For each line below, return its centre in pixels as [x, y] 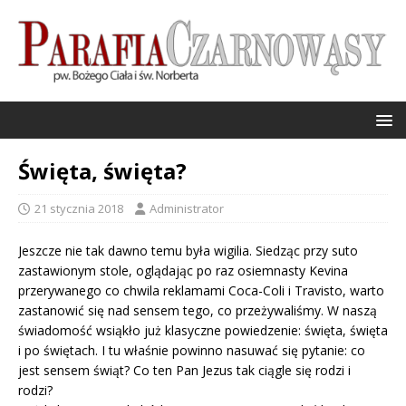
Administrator [187, 208]
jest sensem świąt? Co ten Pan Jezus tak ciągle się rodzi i [184, 370]
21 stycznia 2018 [79, 208]
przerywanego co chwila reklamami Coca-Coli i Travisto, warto [201, 290]
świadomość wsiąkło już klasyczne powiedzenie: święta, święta [203, 330]
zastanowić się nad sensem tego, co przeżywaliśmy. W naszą [198, 310]
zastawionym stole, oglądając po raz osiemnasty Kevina [183, 270]
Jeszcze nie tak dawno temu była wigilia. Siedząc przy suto [188, 250]
